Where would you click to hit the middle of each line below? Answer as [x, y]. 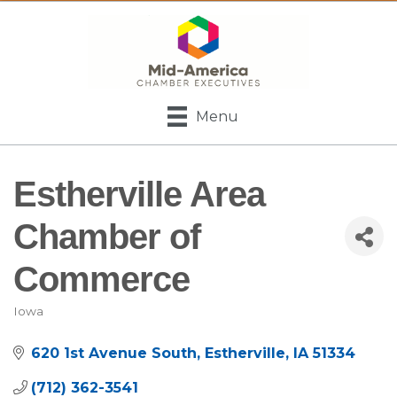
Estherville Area [139, 194]
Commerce [101, 279]
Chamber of [107, 236]
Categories [67, 325]
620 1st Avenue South [114, 353]
